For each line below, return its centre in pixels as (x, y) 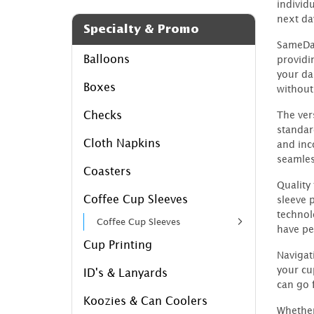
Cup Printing (118, 244)
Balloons (107, 59)
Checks (103, 115)
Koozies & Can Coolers (145, 300)
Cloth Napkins (122, 143)
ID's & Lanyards (125, 272)
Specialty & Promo (141, 29)
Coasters (107, 171)
